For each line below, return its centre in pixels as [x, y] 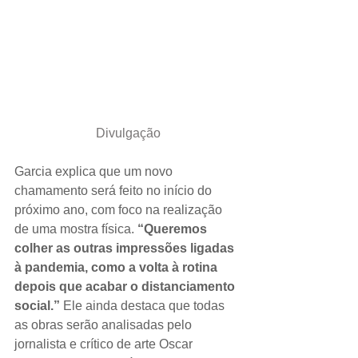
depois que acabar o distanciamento [126, 286]
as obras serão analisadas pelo [105, 324]
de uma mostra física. [76, 229]
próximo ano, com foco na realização [120, 209]
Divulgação [128, 133]
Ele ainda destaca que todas [145, 305]
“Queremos [174, 229]
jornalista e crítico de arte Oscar [105, 344]
